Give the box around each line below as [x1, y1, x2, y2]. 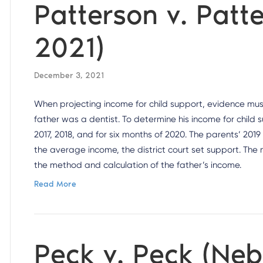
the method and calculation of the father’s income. [34, 160, 242, 170]
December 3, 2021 [34, 70, 104, 80]
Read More [34, 179, 77, 189]
